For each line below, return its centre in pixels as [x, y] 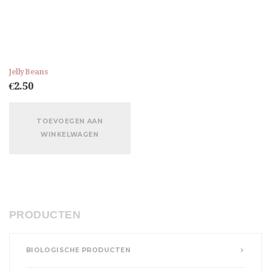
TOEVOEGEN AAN [70, 122]
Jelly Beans [29, 71]
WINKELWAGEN [70, 135]
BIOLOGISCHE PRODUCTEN [78, 250]
